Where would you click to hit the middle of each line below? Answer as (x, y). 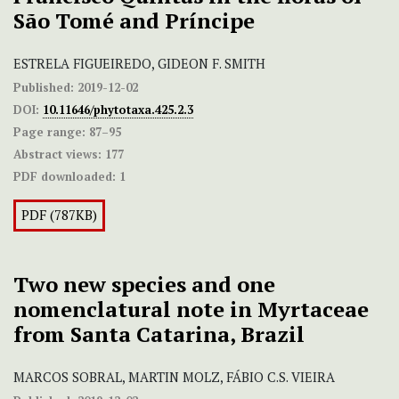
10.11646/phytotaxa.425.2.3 (118, 110)
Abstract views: (57, 155)
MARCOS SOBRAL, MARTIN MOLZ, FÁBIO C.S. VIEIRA (174, 378)
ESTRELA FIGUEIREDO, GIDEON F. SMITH (139, 64)
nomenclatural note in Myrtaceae (191, 309)
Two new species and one (144, 285)
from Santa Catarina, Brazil (159, 334)
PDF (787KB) (59, 216)
